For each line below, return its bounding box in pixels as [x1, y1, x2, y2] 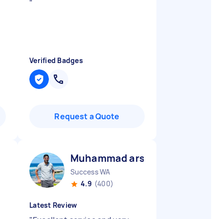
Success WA [70, 167, 110, 176]
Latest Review [29, 200, 77, 210]
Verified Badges [29, 56, 83, 65]
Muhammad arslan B [70, 152, 169, 165]
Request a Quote [54, 111, 120, 122]
